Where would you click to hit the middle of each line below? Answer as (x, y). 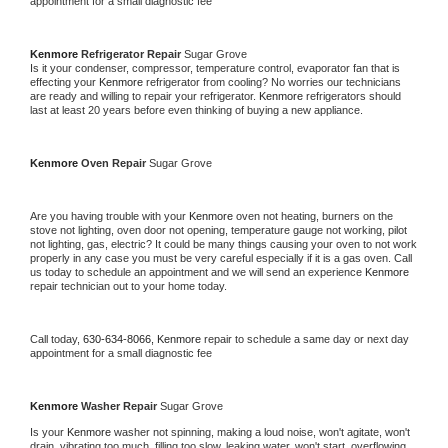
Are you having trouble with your (109, 215)
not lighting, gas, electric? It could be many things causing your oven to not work (223, 243)
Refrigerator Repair (132, 53)
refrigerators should (353, 95)
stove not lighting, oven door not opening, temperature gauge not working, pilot (218, 229)
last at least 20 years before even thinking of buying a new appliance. (198, 109)
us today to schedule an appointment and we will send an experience (197, 271)
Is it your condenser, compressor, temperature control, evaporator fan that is (215, 67)
